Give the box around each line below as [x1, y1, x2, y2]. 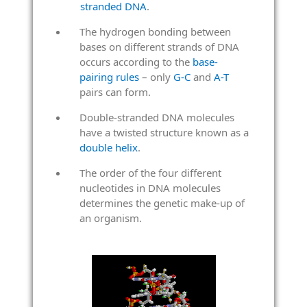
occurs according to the [79, 55, 193, 69]
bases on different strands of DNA [79, 40, 239, 53]
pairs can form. [79, 85, 151, 99]
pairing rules [79, 70, 139, 84]
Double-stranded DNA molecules [79, 110, 234, 124]
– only [138, 70, 173, 84]
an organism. [79, 211, 142, 225]
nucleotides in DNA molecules [79, 181, 221, 195]
